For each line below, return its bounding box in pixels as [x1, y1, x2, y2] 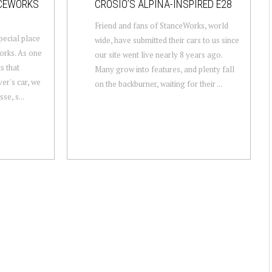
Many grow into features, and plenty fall [94, 63, 234, 75]
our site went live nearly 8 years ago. [94, 49, 222, 60]
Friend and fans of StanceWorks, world [94, 19, 228, 31]
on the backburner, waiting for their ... [94, 78, 222, 89]
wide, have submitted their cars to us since [94, 34, 239, 46]
